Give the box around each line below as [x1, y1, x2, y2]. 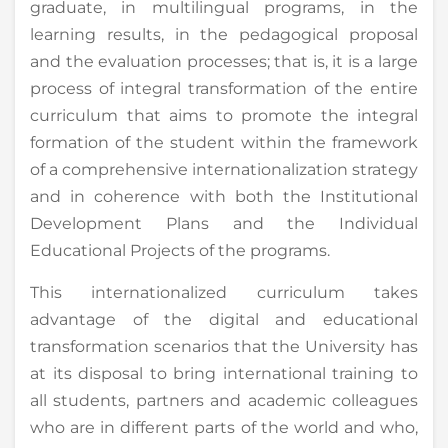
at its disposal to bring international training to [30, 363, 418, 383]
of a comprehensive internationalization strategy [30, 159, 418, 179]
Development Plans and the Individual [30, 213, 418, 233]
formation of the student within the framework [30, 132, 418, 152]
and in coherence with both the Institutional [30, 186, 418, 206]
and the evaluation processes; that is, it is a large [30, 51, 418, 71]
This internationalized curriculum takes [30, 282, 418, 302]
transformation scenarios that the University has [30, 336, 418, 356]
